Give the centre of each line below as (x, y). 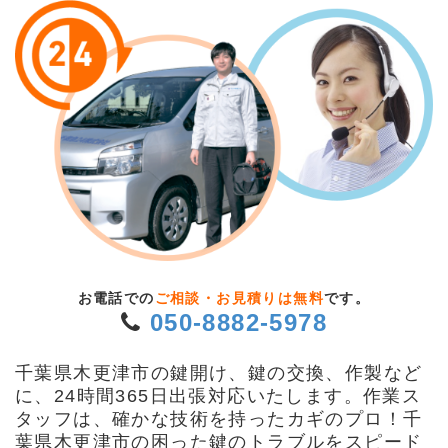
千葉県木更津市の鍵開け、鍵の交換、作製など (219, 373)
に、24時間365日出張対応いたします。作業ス (218, 396)
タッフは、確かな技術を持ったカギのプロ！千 (219, 419)
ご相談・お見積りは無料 (239, 299)
